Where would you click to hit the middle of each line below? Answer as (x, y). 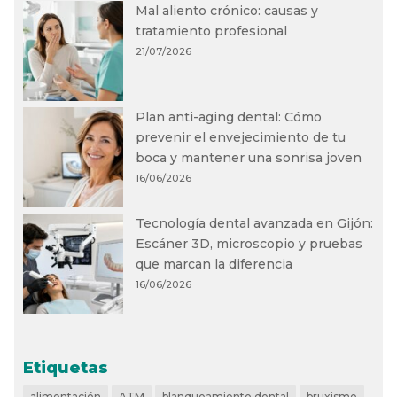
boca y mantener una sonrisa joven (249, 157)
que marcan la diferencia (214, 264)
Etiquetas (66, 368)
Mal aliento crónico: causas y (227, 10)
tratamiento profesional (212, 31)
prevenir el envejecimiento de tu (241, 137)
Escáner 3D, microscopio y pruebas (249, 243)
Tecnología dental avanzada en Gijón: (255, 223)
